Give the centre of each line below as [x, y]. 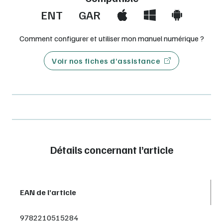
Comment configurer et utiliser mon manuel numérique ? [111, 38]
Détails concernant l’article [111, 150]
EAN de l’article [48, 192]
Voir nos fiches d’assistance [106, 60]
